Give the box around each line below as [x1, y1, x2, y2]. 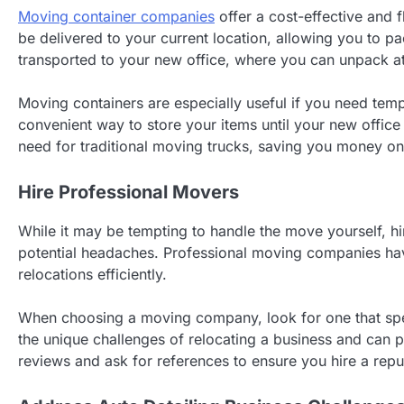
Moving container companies [18, 7, 215, 26]
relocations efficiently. [18, 265, 167, 284]
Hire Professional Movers [18, 181, 239, 204]
